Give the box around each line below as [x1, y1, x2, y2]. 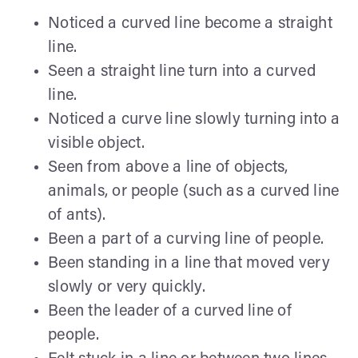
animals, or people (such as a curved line [48, 183, 340, 200]
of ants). [48, 207, 106, 224]
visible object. [48, 135, 145, 152]
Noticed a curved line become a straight [48, 15, 332, 32]
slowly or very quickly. [48, 279, 205, 296]
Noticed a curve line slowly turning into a [48, 111, 340, 128]
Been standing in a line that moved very [48, 255, 330, 272]
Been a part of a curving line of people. [48, 231, 324, 248]
